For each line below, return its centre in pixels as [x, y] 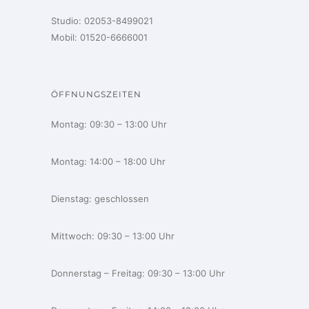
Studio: [68, 21]
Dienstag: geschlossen [100, 199]
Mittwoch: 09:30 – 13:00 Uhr [113, 236]
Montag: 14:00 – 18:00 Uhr [108, 161]
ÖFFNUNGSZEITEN [96, 94]
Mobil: [66, 37]
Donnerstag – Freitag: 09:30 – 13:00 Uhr [138, 273]
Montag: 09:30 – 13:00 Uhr [109, 124]
